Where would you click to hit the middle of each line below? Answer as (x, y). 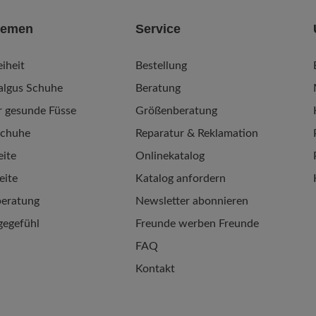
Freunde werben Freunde (197, 224)
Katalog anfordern (181, 178)
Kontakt (155, 269)
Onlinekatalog (170, 156)
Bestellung (161, 66)
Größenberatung (176, 111)
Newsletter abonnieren (192, 201)
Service (158, 29)
